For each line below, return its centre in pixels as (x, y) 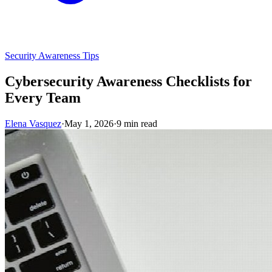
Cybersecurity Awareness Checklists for (128, 82)
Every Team (43, 98)
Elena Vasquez (33, 124)
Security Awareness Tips (52, 56)
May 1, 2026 (89, 124)
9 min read (137, 124)
